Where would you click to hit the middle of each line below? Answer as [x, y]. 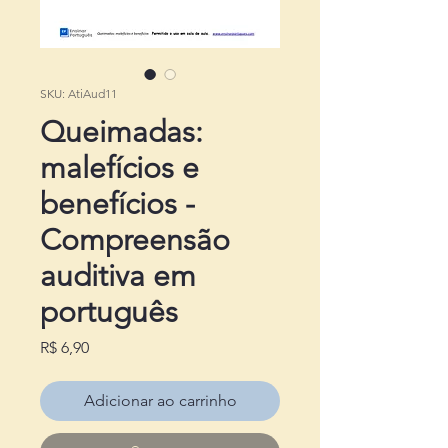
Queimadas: [121, 132]
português [109, 312]
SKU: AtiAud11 [78, 93]
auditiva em [118, 276]
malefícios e [119, 168]
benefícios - [117, 204]
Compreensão [135, 240]
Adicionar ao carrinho [160, 400]
